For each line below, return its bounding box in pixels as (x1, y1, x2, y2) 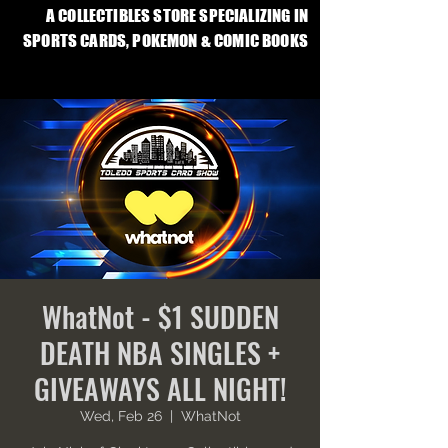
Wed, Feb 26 (79, 408, 162, 424)
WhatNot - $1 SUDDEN (41, 296, 279, 337)
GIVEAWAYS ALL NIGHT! (33, 368, 287, 409)
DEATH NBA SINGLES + (40, 332, 280, 373)
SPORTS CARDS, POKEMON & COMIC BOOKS (23, 30, 308, 51)
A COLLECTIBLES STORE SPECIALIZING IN (45, 5, 308, 26)
